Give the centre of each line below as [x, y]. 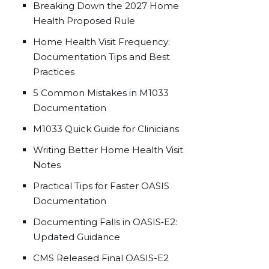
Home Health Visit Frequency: [101, 42]
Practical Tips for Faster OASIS [101, 186]
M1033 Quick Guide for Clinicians [106, 129]
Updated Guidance [77, 237]
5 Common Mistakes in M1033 [101, 93]
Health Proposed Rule [84, 21]
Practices [54, 72]
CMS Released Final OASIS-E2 [101, 258]
